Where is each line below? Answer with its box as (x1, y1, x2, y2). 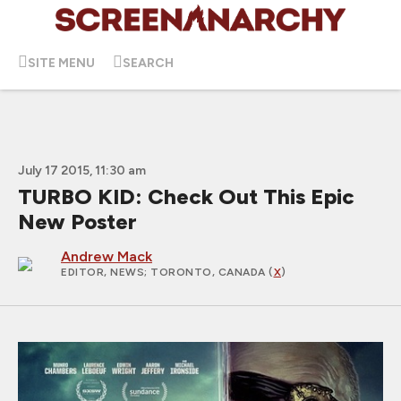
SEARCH (123, 55, 174, 71)
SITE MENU (28, 55, 95, 71)
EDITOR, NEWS (61, 266, 144, 278)
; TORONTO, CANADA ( (144, 266, 274, 278)
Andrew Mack (61, 248, 152, 265)
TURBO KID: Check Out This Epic (18, 183, 354, 209)
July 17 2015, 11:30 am (18, 163, 146, 178)
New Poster (18, 209, 137, 235)
